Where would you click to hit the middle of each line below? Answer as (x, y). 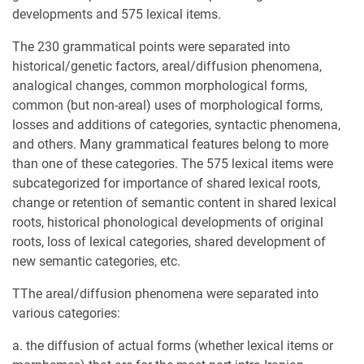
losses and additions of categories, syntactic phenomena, (176, 125)
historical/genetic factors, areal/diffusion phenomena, (167, 67)
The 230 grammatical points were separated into (151, 47)
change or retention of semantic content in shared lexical (174, 203)
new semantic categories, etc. (96, 262)
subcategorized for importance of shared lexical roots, (166, 184)
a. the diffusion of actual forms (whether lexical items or (173, 346)
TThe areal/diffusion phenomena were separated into (165, 294)
